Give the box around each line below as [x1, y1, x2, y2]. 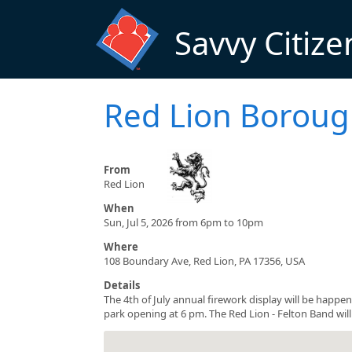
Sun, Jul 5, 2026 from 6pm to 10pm [104, 214, 263, 229]
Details [104, 277, 140, 292]
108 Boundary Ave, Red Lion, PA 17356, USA [104, 253, 305, 268]
